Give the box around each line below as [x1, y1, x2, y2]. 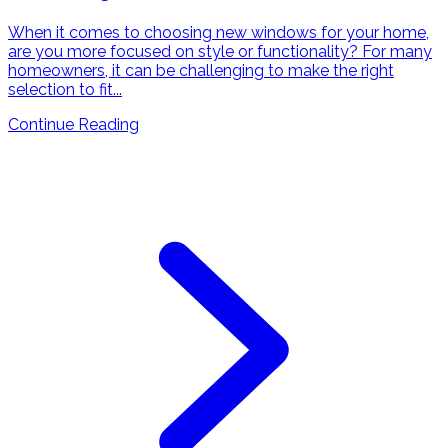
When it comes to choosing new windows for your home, [8, 23, 429, 43]
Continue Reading [8, 115, 139, 135]
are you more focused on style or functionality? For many [8, 42, 432, 62]
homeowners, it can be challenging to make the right [8, 61, 394, 81]
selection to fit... [8, 80, 122, 100]
